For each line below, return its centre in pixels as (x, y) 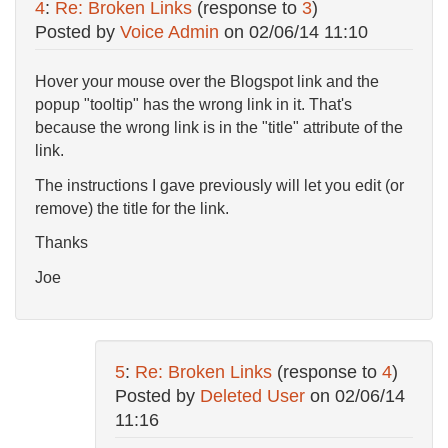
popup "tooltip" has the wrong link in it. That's (193, 105)
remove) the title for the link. (132, 208)
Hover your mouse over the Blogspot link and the (207, 82)
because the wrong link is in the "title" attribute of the (219, 128)
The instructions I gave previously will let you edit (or (219, 185)
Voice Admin (169, 32)
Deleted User (252, 396)
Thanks (61, 243)
